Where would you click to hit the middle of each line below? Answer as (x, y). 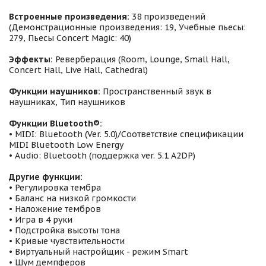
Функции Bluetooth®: (56, 123)
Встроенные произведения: (70, 17)
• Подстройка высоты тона (64, 230)
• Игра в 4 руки (41, 220)
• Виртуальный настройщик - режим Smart (99, 252)
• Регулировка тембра (55, 188)
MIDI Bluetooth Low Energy (66, 145)
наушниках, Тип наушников (67, 102)
